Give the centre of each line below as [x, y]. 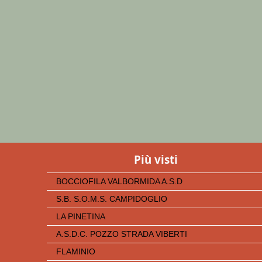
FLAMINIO [76, 251]
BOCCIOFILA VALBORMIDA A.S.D [119, 181]
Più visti [156, 159]
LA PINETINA [81, 216]
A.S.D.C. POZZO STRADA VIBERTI [122, 234]
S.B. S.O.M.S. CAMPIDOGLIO [112, 199]
